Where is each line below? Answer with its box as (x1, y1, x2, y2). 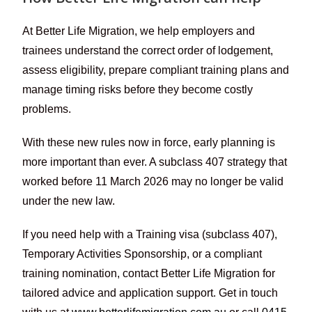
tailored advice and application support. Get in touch (22, 286, 279, 299)
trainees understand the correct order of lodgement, (22, 44, 274, 56)
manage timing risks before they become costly (22, 83, 253, 95)
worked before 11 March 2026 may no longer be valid (22, 175, 284, 187)
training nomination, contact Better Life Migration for (22, 267, 276, 279)
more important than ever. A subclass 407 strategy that (22, 155, 288, 168)
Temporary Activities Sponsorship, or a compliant (22, 247, 263, 260)
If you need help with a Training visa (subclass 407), (22, 228, 278, 240)
